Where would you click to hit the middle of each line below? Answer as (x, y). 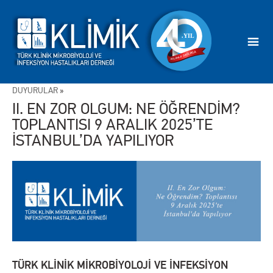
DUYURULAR (35, 91)
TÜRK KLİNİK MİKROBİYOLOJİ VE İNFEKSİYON (120, 265)
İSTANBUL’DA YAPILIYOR (93, 141)
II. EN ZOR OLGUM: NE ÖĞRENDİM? (126, 109)
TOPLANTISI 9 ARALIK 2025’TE (112, 125)
